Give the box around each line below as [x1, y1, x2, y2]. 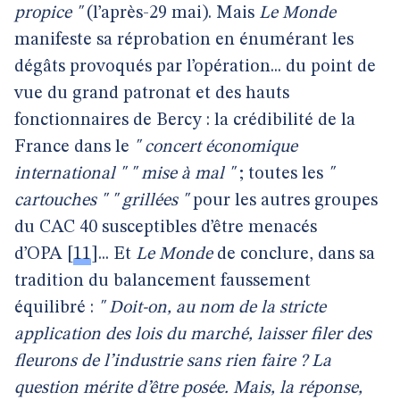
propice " [14, 4, 82, 22]
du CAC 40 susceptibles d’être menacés [14, 219, 317, 237]
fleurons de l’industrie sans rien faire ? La [14, 353, 331, 371]
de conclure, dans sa [212, 246, 375, 263]
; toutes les [235, 165, 328, 183]
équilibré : [14, 299, 98, 317]
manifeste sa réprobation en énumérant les [14, 31, 354, 49]
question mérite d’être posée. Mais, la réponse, [14, 379, 362, 397]
